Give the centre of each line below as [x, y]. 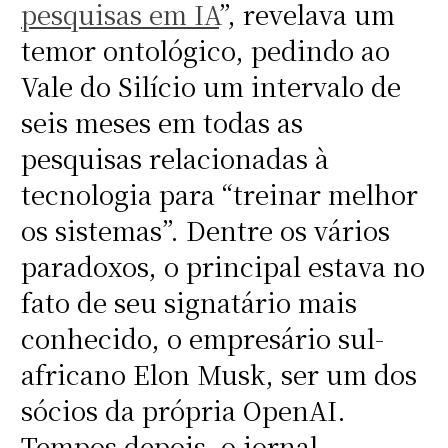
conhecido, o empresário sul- [202, 338]
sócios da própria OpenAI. [183, 410]
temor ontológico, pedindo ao [205, 50]
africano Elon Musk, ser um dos [218, 374]
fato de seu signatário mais [188, 302]
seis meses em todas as [161, 122]
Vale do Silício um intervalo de [210, 86]
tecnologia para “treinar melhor [219, 194]
